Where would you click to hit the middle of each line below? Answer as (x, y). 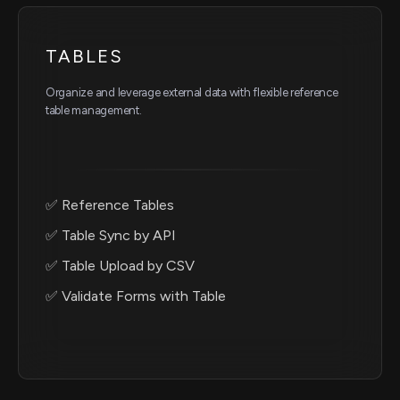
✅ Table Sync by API (111, 236)
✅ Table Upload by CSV (120, 266)
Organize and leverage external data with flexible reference (192, 93)
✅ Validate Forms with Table (136, 296)
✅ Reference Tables (110, 205)
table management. (94, 111)
